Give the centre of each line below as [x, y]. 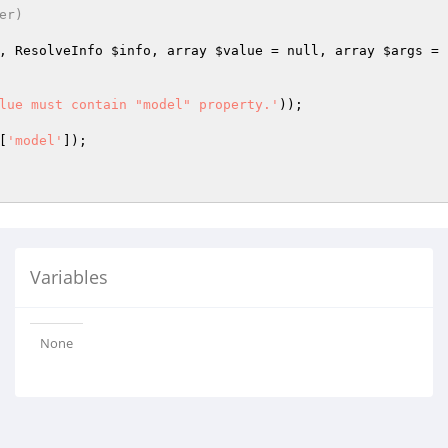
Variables [69, 277]
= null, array [323, 50]
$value [239, 50]
